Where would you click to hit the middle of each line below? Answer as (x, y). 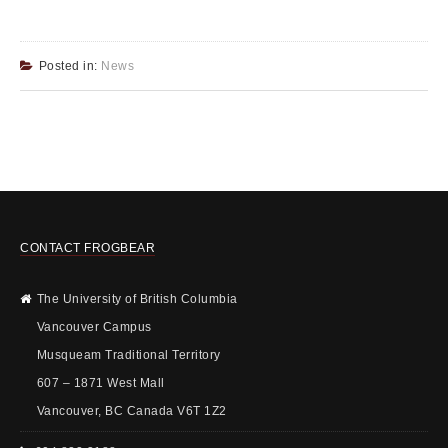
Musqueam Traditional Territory (128, 354)
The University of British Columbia (137, 298)
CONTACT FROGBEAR (87, 247)
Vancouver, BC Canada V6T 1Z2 (131, 410)
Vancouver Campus (94, 326)
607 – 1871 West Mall (100, 382)
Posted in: (69, 65)
